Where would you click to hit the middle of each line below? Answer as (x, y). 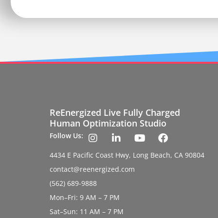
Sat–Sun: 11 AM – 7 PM (87, 211)
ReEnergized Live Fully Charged (115, 112)
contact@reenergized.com (92, 169)
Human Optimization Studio (108, 123)
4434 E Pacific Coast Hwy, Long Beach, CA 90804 (127, 155)
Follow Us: (66, 135)
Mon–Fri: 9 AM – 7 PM (85, 197)
